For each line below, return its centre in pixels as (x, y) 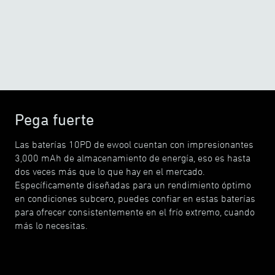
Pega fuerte (54, 120)
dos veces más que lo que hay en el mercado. (110, 171)
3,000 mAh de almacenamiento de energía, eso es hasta (133, 158)
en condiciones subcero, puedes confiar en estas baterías (135, 198)
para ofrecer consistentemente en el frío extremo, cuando (135, 212)
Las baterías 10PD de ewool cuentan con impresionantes (134, 144)
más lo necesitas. (51, 225)
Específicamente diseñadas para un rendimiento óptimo (133, 185)
